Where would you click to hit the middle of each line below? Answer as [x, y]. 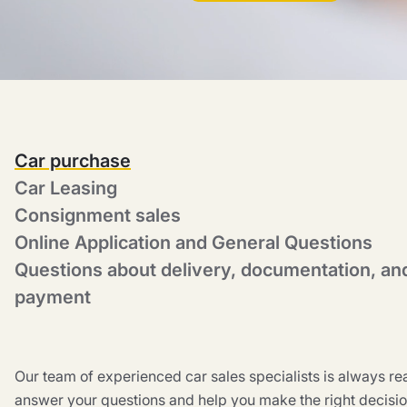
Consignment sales [98, 215]
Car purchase [73, 161]
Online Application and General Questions [194, 243]
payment [53, 297]
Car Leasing [66, 188]
